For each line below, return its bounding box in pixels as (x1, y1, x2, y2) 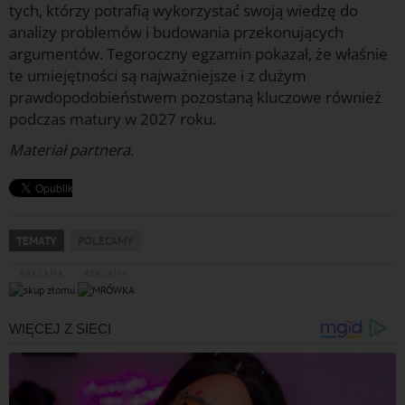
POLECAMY (78, 233, 134, 249)
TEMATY (16, 233, 57, 249)
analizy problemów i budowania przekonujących (9, 22, 344, 43)
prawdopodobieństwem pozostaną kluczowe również (9, 87, 381, 108)
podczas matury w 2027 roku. (9, 108, 216, 130)
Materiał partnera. (9, 139, 134, 161)
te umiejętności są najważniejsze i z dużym (9, 65, 306, 87)
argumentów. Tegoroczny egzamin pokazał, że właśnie (9, 43, 388, 65)
